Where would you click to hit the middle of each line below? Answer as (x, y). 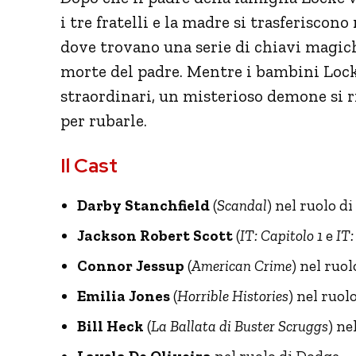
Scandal (242, 205)
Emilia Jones (124, 296)
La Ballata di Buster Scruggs (240, 326)
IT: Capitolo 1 (281, 235)
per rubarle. (104, 120)
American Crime (242, 265)
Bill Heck (110, 326)
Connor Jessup (131, 265)
